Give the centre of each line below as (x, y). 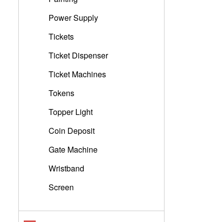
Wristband (66, 168)
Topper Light (71, 112)
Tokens (61, 93)
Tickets (61, 36)
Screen (61, 187)
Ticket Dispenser (78, 55)
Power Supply (73, 18)
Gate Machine (73, 149)
